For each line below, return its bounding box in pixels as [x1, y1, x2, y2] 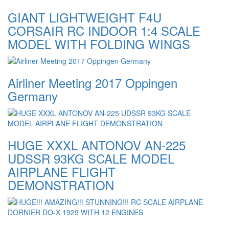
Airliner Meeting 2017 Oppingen [8, 74, 177, 92]
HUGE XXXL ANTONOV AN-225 [8, 136, 186, 154]
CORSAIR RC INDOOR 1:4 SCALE [8, 21, 200, 40]
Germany [8, 87, 58, 105]
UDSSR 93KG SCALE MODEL [8, 149, 174, 168]
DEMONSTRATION [8, 176, 114, 194]
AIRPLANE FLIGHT [8, 163, 116, 181]
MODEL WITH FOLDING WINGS [8, 35, 190, 53]
